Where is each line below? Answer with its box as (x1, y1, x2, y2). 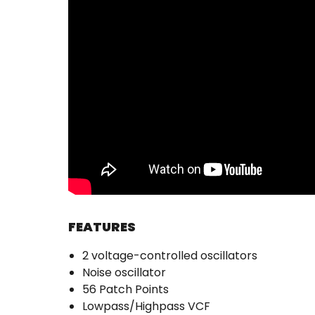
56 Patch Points (82, 281, 169, 298)
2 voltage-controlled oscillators (82, 247, 257, 264)
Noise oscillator (82, 264, 166, 281)
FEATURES (68, 218, 136, 236)
